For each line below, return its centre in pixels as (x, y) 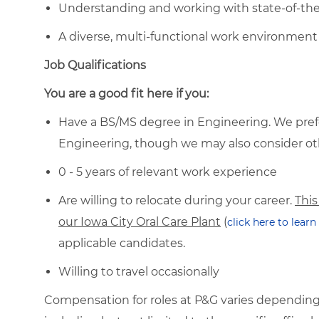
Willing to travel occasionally (139, 271)
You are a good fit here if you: (126, 93)
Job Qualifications (95, 65)
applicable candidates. (122, 243)
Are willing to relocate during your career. (177, 200)
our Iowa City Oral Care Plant (140, 221)
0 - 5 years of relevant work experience (168, 172)
